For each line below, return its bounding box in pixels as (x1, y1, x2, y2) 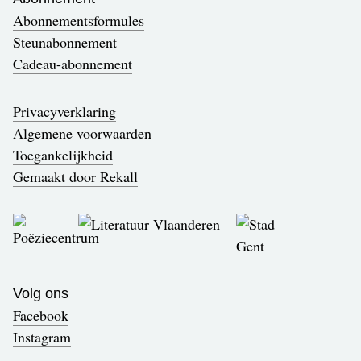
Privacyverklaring (13, 102, 116, 122)
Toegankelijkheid (13, 145, 113, 165)
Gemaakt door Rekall (13, 167, 138, 187)
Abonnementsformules (13, 10, 144, 31)
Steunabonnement (13, 32, 117, 52)
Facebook (13, 305, 68, 326)
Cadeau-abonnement (13, 54, 132, 74)
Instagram (13, 327, 71, 347)
